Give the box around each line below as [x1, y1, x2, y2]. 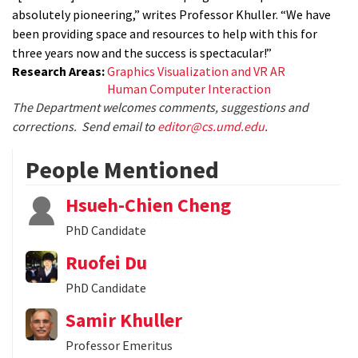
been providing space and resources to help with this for [12, 26, 317, 42]
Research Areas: [12, 63, 107, 80]
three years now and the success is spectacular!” [12, 45, 272, 62]
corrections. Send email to [12, 118, 157, 135]
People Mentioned [26, 154, 219, 185]
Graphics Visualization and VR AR [107, 63, 285, 80]
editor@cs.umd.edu [157, 118, 265, 135]
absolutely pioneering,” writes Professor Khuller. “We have [12, 6, 331, 23]
